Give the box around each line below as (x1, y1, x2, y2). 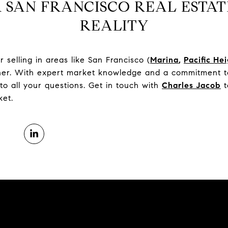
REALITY (79, 16, 149, 35)
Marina (150, 55, 179, 65)
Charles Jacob (162, 80, 221, 90)
